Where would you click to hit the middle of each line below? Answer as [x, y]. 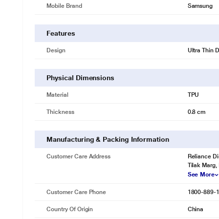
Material [57, 95]
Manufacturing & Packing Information [108, 139]
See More [201, 175]
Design [56, 50]
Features [61, 33]
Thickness [60, 112]
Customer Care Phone [77, 192]
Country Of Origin [70, 209]
